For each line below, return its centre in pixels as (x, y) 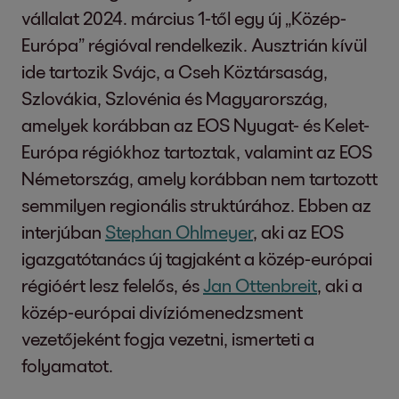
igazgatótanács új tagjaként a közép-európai (197, 258)
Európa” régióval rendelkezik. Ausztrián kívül (194, 45)
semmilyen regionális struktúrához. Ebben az (196, 205)
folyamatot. (67, 365)
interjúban (63, 232)
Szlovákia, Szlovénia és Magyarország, (175, 98)
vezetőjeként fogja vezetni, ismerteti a (168, 338)
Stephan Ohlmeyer (179, 232)
